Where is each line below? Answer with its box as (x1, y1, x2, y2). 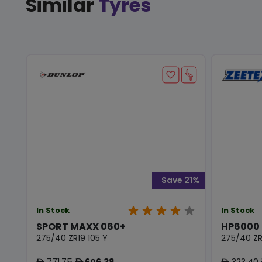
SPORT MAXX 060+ (36, 219, 126, 233)
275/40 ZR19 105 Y (36, 232, 108, 244)
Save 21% (161, 174, 200, 186)
